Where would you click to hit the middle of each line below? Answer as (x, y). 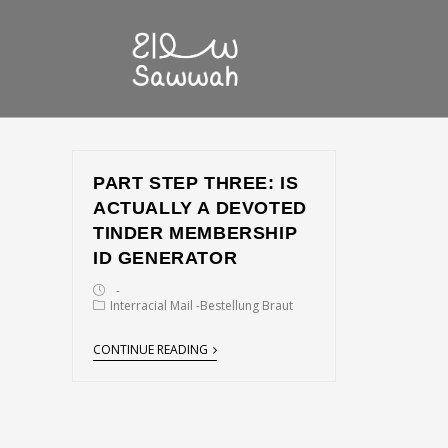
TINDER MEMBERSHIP (195, 233)
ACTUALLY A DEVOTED (200, 208)
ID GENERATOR (165, 258)
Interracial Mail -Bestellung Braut (201, 305)
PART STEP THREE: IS (196, 183)
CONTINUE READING (150, 349)
